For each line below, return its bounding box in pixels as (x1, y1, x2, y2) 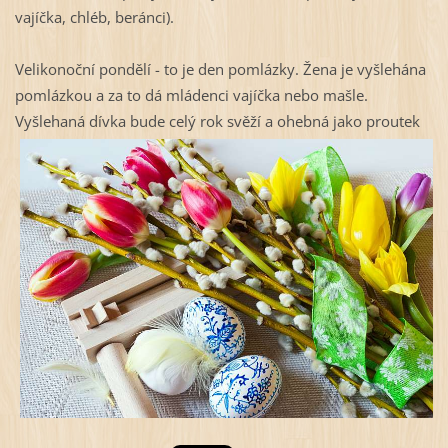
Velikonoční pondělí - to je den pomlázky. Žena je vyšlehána (14, 59, 426, 80)
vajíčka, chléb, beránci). (14, 7, 174, 28)
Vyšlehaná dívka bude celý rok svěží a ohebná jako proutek (14, 111, 420, 132)
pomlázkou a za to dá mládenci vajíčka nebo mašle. (14, 85, 368, 106)
